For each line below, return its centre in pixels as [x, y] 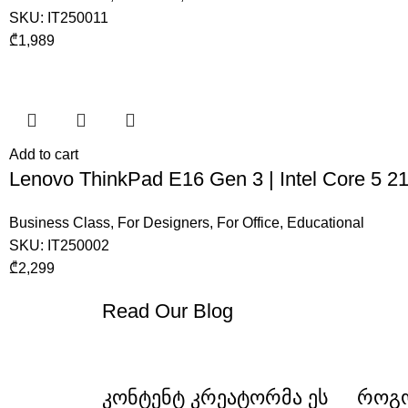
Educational [326, 223]
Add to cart [44, 154]
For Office [249, 223]
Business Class [60, 223]
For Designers [164, 223]
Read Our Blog [168, 311]
